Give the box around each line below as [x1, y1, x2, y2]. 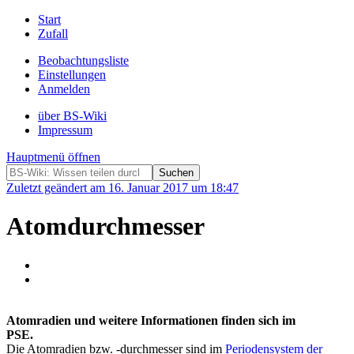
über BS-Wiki [38, 109, 107, 122]
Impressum [38, 123, 92, 137]
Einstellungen [38, 68, 106, 81]
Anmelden [38, 82, 90, 96]
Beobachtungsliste [38, 54, 129, 67]
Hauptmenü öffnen [6, 150, 100, 164]
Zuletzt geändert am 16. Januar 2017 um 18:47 [6, 181, 239, 194]
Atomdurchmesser [6, 212, 205, 241]
